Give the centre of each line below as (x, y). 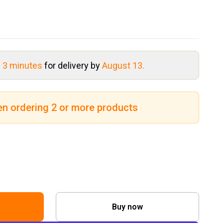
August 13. (123, 65)
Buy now (127, 207)
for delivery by (73, 65)
